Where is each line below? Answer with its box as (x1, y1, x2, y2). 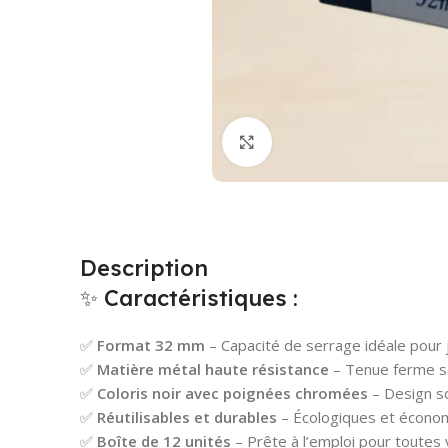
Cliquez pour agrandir (272, 132, 422, 151)
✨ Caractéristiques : (80, 283, 298, 312)
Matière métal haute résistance (97, 358, 329, 379)
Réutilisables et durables (97, 406, 277, 427)
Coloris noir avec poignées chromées (97, 382, 368, 403)
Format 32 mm (97, 334, 205, 355)
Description (80, 253, 208, 282)
